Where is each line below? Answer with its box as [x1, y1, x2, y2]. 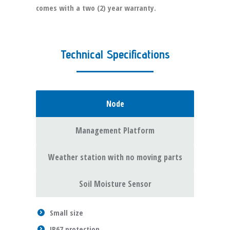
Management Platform [75, 125, 155, 136]
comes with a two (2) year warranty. [36, 3, 156, 13]
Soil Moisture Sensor [79, 178, 151, 189]
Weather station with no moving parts [48, 151, 182, 163]
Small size [50, 207, 83, 218]
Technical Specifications [60, 47, 170, 62]
